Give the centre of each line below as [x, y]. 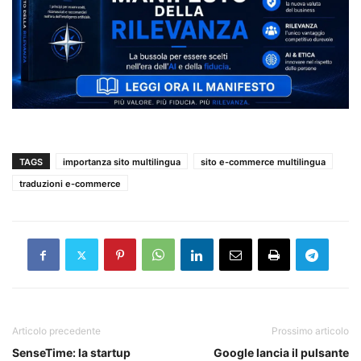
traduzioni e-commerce [70, 184]
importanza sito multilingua [122, 162]
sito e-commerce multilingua [263, 162]
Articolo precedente [56, 331]
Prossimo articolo [310, 331]
